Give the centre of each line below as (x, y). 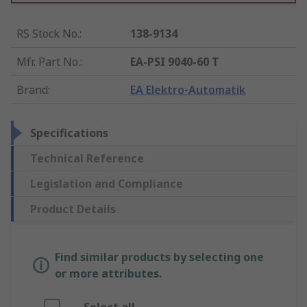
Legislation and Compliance (107, 184)
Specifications (69, 133)
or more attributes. (108, 274)
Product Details (73, 209)
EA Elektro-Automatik (188, 90)
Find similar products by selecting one (159, 257)
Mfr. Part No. (48, 62)
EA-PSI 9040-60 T (175, 62)
